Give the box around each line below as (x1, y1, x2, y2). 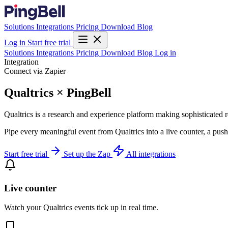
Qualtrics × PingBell (4, 85, 111, 99)
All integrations (126, 149, 176, 158)
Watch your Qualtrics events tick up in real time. (4, 203, 158, 212)
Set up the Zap (64, 149, 112, 158)
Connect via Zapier (4, 67, 66, 75)
